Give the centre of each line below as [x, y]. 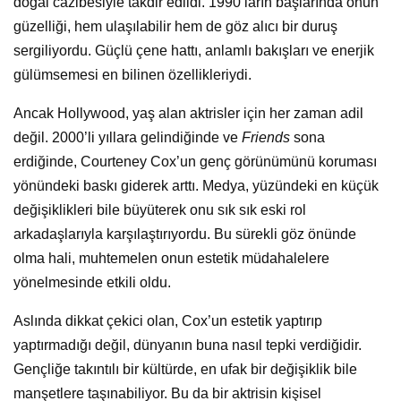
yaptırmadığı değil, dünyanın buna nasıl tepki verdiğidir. [188, 346]
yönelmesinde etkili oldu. [92, 283]
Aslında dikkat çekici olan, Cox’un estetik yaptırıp [168, 321]
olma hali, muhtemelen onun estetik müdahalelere [171, 259]
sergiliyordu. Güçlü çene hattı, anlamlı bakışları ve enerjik [194, 51]
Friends [266, 138]
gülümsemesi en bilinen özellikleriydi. [132, 75]
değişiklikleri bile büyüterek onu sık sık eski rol [160, 210]
